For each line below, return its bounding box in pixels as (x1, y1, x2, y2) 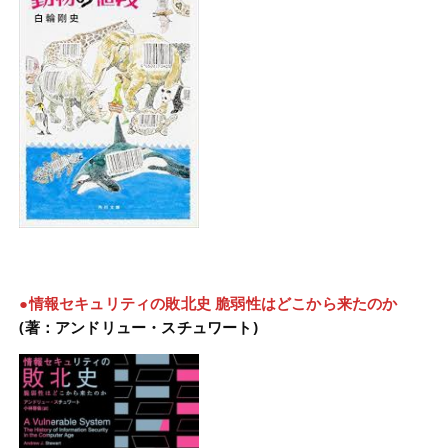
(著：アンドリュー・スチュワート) (19, 316, 258, 337)
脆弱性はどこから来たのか (215, 292, 398, 313)
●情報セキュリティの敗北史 (19, 292, 212, 313)
